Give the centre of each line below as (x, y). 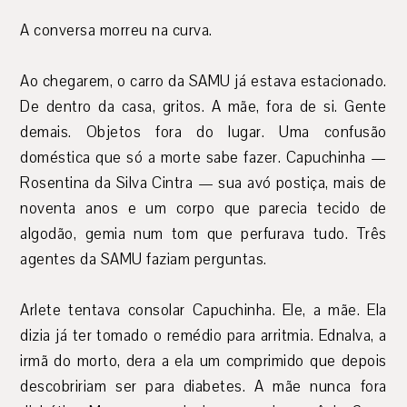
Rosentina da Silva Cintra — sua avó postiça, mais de (203, 184)
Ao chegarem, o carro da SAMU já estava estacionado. (203, 82)
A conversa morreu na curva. (116, 31)
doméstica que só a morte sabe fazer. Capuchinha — (203, 158)
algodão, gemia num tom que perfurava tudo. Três (203, 234)
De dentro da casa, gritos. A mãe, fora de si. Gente (203, 107)
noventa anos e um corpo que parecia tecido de (203, 209)
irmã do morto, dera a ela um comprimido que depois (203, 362)
